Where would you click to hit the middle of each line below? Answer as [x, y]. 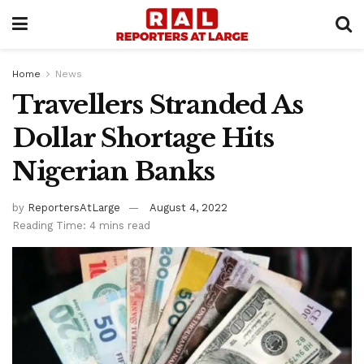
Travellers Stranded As [158, 105]
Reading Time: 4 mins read [81, 225]
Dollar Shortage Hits [143, 138]
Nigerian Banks [114, 171]
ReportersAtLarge [74, 207]
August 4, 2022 [188, 207]
